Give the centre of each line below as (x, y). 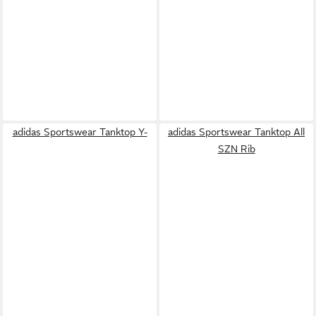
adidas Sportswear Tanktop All (236, 132)
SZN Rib (236, 148)
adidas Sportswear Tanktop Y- (80, 132)
